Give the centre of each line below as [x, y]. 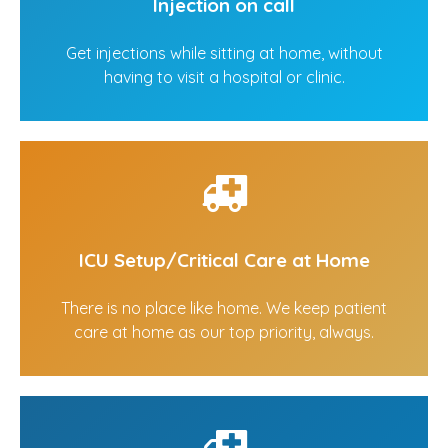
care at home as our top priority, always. [224, 332]
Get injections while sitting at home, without [224, 53]
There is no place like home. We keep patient [224, 308]
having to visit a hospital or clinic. [224, 77]
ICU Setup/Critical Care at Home [224, 260]
